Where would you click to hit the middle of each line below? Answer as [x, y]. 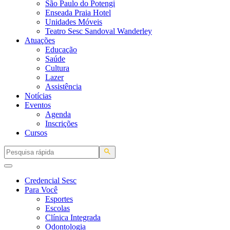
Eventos [38, 105]
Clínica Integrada [73, 217]
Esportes [59, 199]
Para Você [41, 190]
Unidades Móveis [74, 22]
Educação [61, 50]
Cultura [57, 68]
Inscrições [61, 123]
